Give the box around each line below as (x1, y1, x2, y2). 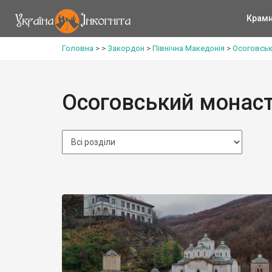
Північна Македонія (152, 44, 225, 53)
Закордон (107, 44, 144, 53)
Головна (62, 44, 93, 53)
